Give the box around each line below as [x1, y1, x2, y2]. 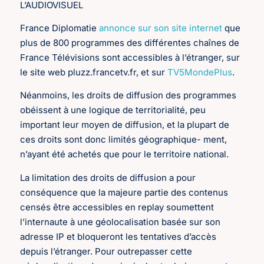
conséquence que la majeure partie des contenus [20, 186, 229, 198]
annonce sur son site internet [99, 22, 225, 34]
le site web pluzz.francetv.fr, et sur [20, 66, 168, 78]
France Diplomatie [20, 22, 100, 34]
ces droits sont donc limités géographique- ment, [20, 134, 227, 146]
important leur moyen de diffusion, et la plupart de [20, 119, 230, 131]
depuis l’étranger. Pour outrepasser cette [20, 245, 193, 257]
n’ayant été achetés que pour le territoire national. [20, 148, 229, 160]
